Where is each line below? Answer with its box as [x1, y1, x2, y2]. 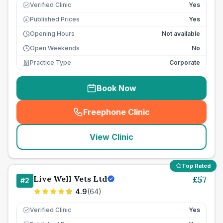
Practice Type [30, 59, 71, 66]
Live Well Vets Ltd [33, 174, 107, 184]
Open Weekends [30, 44, 80, 52]
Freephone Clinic [83, 107, 150, 117]
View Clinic [90, 132, 133, 142]
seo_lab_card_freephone [113, 112, 213, 122]
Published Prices [30, 15, 80, 23]
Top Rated [182, 162, 211, 169]
